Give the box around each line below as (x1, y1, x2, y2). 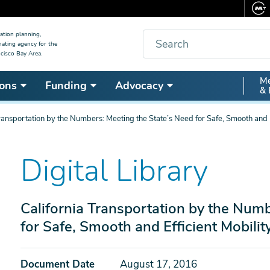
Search (142, 30, 174, 43)
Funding (45, 78, 87, 93)
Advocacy (115, 78, 163, 93)
